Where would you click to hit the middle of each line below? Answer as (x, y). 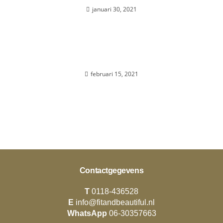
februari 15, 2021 (114, 74)
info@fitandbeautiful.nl (115, 202)
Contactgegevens (111, 170)
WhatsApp (88, 213)
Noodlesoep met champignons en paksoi (111, 60)
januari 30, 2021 (114, 9)
